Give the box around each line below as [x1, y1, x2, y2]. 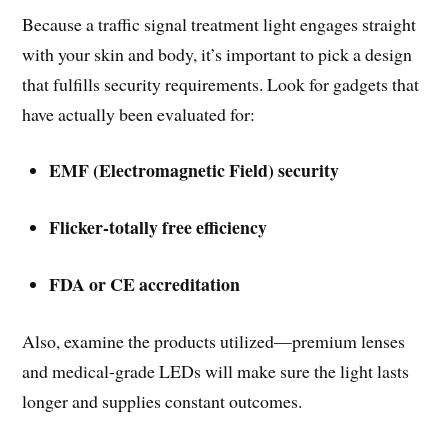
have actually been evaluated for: [22, 101, 256, 126]
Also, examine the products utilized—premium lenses [22, 328, 406, 353]
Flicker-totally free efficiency [49, 214, 268, 241]
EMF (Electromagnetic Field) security [49, 157, 340, 184]
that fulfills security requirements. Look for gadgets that [22, 71, 420, 96]
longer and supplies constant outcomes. [22, 388, 303, 413]
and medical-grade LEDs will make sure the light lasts [22, 358, 410, 383]
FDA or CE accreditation [49, 270, 241, 297]
